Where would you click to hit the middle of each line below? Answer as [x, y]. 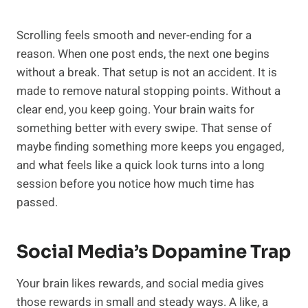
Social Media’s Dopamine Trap [154, 252]
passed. [37, 203]
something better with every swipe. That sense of [144, 129]
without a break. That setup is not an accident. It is [147, 73]
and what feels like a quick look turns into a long [141, 166]
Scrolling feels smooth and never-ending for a [134, 36]
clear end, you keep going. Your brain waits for [135, 110]
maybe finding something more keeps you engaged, [150, 147]
